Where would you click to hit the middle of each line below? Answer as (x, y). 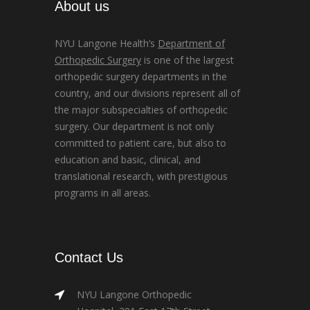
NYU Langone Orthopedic (134, 294)
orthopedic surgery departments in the (141, 76)
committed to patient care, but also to (140, 143)
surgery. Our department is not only (134, 126)
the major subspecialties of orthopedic (141, 109)
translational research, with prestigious (141, 176)
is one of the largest (188, 60)
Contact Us (89, 257)
